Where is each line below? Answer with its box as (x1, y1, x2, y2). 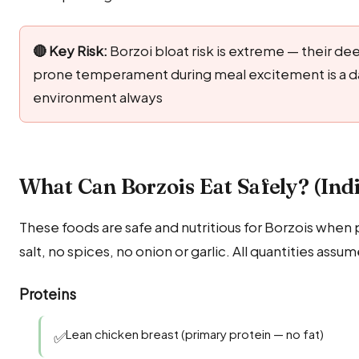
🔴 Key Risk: (33, 41, 107, 59)
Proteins (19, 284, 76, 304)
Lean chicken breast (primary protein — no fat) (66, 326, 324, 342)
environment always (33, 87, 163, 106)
